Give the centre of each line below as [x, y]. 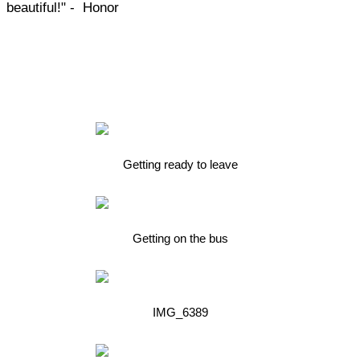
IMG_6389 [180, 312]
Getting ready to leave [180, 164]
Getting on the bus [180, 238]
